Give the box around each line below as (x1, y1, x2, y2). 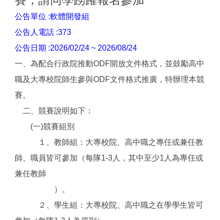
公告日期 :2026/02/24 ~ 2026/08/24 (15, 43, 137, 52)
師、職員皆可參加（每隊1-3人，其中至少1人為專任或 (15, 153, 203, 162)
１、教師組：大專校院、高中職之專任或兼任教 (15, 137, 203, 146)
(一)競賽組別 (15, 122, 75, 131)
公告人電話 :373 (15, 27, 71, 36)
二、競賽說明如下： (15, 106, 93, 115)
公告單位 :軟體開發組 (15, 12, 89, 21)
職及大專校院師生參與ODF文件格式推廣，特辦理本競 (15, 75, 204, 83)
